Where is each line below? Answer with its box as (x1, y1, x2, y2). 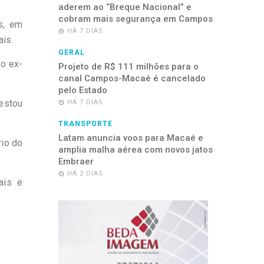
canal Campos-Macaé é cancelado (58, 73, 206, 84)
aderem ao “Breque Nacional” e (58, 2, 192, 12)
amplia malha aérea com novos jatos (58, 144, 213, 155)
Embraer (58, 156, 94, 167)
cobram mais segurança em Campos (58, 14, 213, 24)
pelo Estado (58, 85, 107, 95)
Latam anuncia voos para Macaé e (58, 133, 203, 143)
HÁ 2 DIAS (67, 170, 103, 177)
